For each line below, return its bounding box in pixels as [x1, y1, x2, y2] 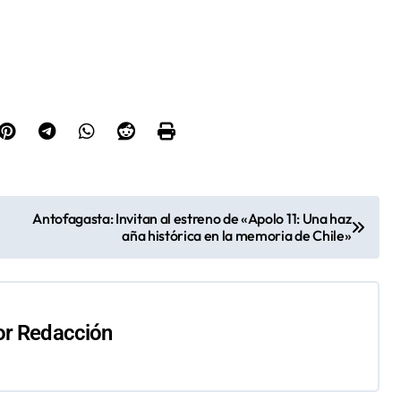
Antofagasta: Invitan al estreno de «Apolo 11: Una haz [32, 209, 352, 227]
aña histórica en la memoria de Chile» [122, 226, 352, 244]
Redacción [17, 320, 113, 346]
